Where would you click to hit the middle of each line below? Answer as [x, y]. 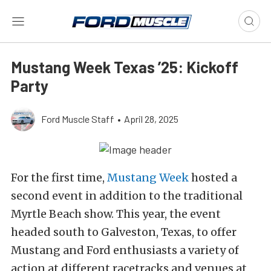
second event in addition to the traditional [127, 196]
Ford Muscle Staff [78, 119]
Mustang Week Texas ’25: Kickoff [125, 67]
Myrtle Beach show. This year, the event [116, 214]
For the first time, [59, 178]
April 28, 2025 [151, 119]
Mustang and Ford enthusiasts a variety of [125, 250]
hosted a [213, 178]
